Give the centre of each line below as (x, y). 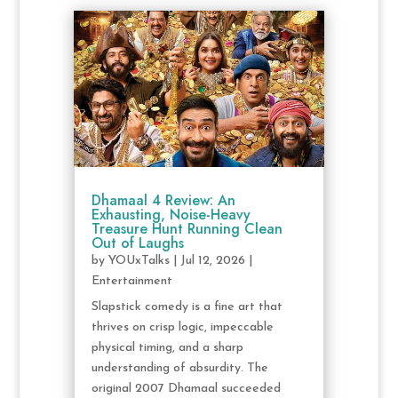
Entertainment (131, 282)
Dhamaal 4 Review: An (163, 201)
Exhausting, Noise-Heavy (171, 215)
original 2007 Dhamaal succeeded (186, 389)
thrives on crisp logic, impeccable (182, 328)
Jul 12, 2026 (212, 261)
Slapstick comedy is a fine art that (187, 307)
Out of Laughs (137, 243)
